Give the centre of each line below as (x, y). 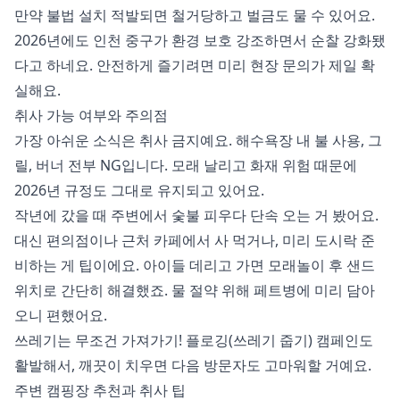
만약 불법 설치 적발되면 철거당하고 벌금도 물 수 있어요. (195, 16)
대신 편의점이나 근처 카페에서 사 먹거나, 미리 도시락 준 (195, 241)
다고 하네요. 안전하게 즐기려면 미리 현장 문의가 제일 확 (195, 66)
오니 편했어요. (61, 316)
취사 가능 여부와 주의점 (91, 116)
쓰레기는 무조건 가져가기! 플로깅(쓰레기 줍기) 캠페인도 (194, 341)
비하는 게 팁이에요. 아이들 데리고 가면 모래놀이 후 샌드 (195, 266)
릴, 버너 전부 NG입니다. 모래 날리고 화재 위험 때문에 (186, 166)
